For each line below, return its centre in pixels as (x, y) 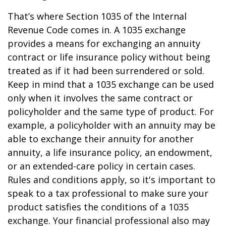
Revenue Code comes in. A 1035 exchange (97, 30)
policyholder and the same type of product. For (111, 111)
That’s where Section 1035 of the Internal (97, 16)
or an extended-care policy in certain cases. (101, 166)
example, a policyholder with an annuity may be (111, 125)
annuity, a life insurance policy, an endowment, (110, 152)
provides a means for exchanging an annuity (104, 43)
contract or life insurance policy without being (109, 57)
